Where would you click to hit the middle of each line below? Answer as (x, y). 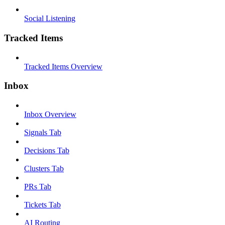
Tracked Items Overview (63, 66)
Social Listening (50, 19)
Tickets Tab (42, 205)
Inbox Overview (50, 115)
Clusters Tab (44, 169)
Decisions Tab (47, 151)
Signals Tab (43, 133)
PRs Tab (38, 187)
